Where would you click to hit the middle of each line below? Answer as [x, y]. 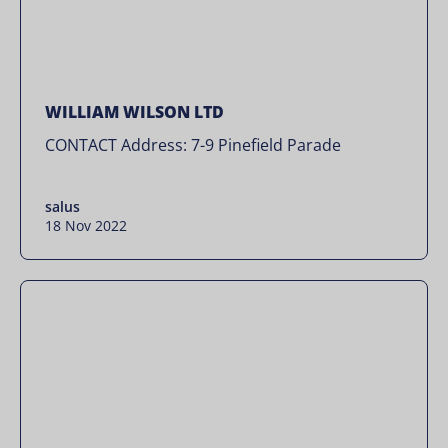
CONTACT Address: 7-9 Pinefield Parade [193, 145]
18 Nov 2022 [86, 225]
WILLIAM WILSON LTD [134, 112]
